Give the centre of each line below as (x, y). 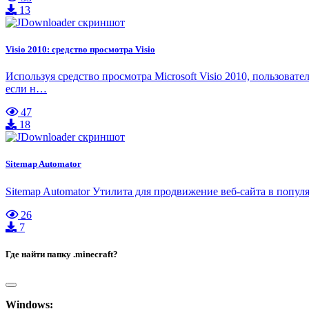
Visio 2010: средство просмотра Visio (80, 50)
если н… (26, 89)
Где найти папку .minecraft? (62, 254)
